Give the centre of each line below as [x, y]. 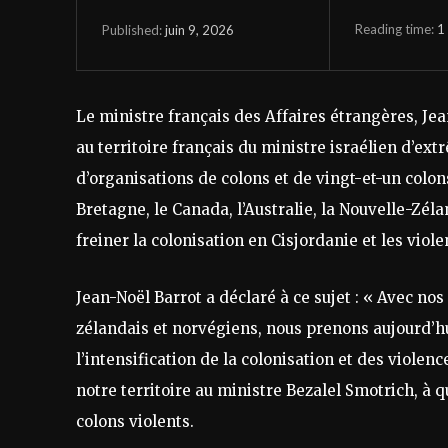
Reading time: [395, 28]
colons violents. [135, 422]
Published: [132, 29]
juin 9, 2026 [199, 29]
